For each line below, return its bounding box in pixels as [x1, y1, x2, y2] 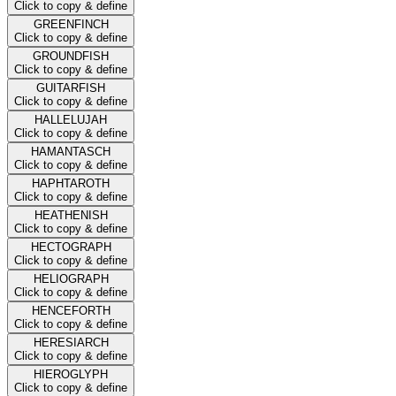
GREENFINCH [33, 17, 109, 31]
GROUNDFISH [33, 49, 109, 63]
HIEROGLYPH [34, 367, 108, 381]
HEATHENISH [34, 208, 108, 222]
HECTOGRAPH [30, 240, 111, 254]
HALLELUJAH [34, 112, 107, 126]
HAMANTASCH [31, 144, 110, 158]
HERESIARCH [33, 335, 109, 349]
